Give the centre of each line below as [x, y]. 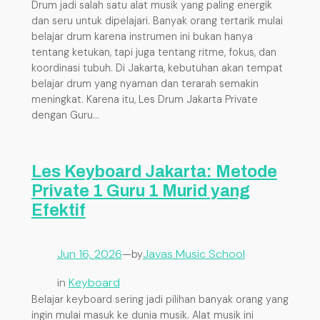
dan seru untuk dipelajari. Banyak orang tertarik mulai [157, 21]
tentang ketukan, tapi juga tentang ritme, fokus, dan [154, 52]
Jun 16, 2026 [89, 254]
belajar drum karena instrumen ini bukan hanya [142, 37]
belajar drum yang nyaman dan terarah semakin [145, 84]
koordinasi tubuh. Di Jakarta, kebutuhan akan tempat [157, 68]
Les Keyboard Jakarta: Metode [154, 172]
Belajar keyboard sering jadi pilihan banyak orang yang [160, 299]
